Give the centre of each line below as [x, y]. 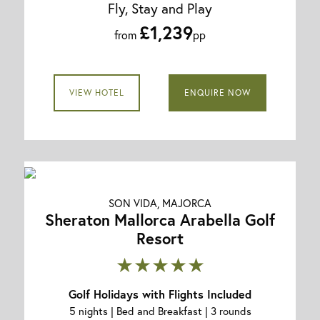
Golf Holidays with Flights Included [160, 294]
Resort [160, 239]
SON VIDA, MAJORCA [160, 203]
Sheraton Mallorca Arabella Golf [160, 220]
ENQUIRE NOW [218, 93]
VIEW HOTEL [96, 93]
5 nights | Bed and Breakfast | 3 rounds [160, 311]
